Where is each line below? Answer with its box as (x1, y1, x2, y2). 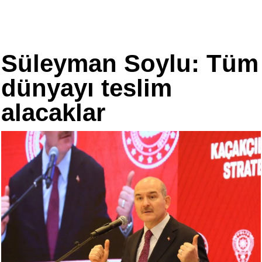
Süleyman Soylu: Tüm (1, 50, 258, 77)
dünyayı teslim (1, 74, 172, 102)
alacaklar (1, 99, 105, 126)
